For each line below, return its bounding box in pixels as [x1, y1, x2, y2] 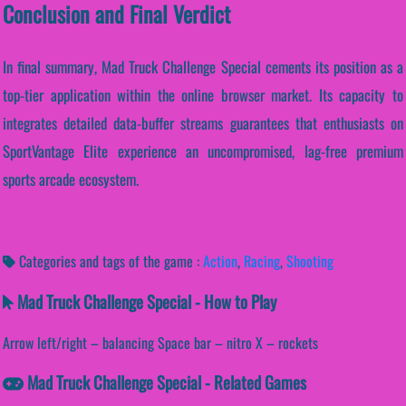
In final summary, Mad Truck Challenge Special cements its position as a [3, 55, 403, 79]
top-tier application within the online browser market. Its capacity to [3, 83, 403, 107]
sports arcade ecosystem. [3, 168, 139, 191]
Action [203, 250, 237, 273]
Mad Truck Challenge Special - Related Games [24, 370, 307, 395]
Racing [244, 250, 280, 273]
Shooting [286, 250, 333, 273]
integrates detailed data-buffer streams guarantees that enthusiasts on [3, 111, 403, 135]
